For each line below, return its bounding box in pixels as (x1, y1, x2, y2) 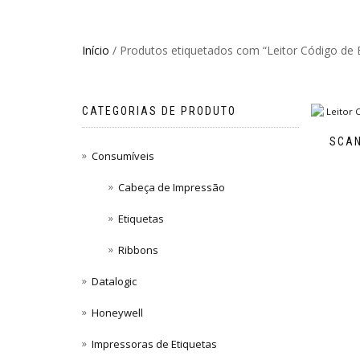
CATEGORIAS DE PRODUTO (82, 104, 236, 117)
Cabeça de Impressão (118, 180, 226, 195)
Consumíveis (92, 149, 154, 163)
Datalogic (92, 274, 137, 289)
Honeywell (92, 305, 143, 321)
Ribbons (118, 243, 159, 258)
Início (82, 43, 109, 58)
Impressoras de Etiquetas (92, 337, 217, 352)
